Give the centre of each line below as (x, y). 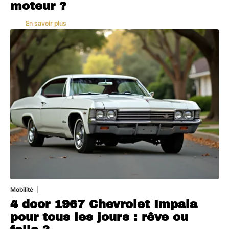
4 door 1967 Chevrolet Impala (104, 204)
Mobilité (22, 189)
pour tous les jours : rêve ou (99, 217)
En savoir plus (46, 23)
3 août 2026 (56, 189)
